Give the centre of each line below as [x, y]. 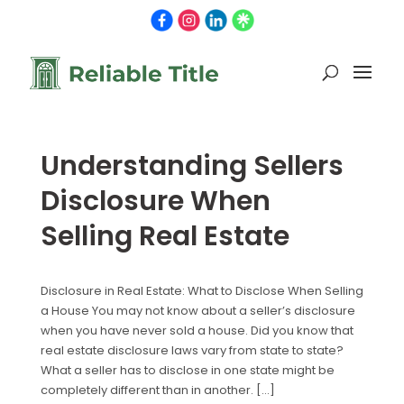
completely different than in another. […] [157, 390]
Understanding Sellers [192, 166]
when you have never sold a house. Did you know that [197, 331]
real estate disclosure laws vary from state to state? [192, 350]
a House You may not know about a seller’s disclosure [197, 311]
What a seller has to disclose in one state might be [187, 370]
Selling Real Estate [165, 236]
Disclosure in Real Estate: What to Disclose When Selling [202, 291]
